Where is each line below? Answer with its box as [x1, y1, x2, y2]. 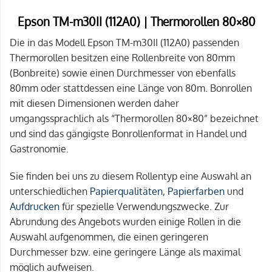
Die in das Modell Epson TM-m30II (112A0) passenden [10, 36, 239, 49]
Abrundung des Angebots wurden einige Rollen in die [10, 216, 241, 228]
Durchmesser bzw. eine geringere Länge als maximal [10, 246, 240, 259]
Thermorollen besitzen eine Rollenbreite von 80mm [10, 51, 235, 64]
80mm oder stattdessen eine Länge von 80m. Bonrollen [10, 81, 252, 94]
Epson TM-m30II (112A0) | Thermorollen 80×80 [17, 13, 256, 29]
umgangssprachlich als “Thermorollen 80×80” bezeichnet [10, 112, 259, 124]
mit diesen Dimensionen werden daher [10, 97, 179, 109]
